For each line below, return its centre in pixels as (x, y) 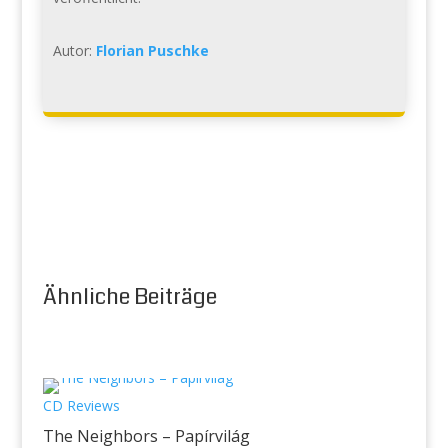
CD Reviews (81, 405)
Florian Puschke (152, 50)
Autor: (74, 50)
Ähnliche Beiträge (129, 296)
